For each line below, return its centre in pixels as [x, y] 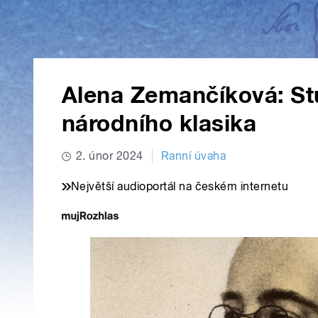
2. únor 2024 [110, 156]
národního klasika [159, 124]
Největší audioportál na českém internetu [180, 187]
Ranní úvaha [193, 156]
